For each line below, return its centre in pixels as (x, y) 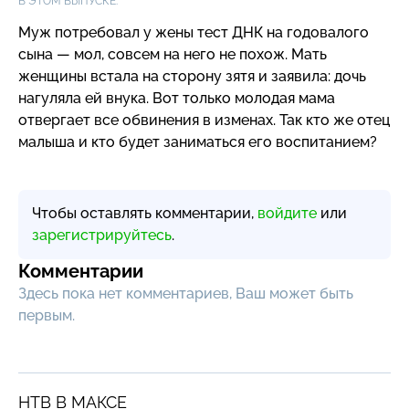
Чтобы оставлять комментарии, (145, 213)
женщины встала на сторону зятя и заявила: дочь (192, 76)
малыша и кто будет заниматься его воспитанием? (198, 142)
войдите (287, 213)
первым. (47, 315)
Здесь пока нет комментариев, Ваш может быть (186, 293)
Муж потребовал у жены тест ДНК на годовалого (194, 32)
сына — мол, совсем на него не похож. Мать (173, 54)
